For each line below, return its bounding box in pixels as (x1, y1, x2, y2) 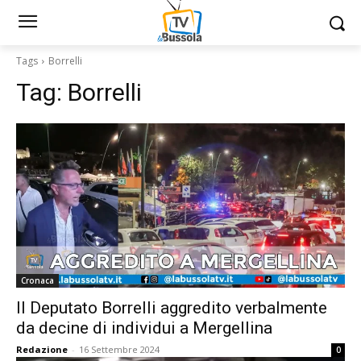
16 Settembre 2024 (79, 343, 160, 355)
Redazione (16, 343, 68, 355)
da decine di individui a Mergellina (16, 318, 272, 338)
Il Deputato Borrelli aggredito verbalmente (16, 298, 327, 317)
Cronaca (21, 275, 54, 286)
